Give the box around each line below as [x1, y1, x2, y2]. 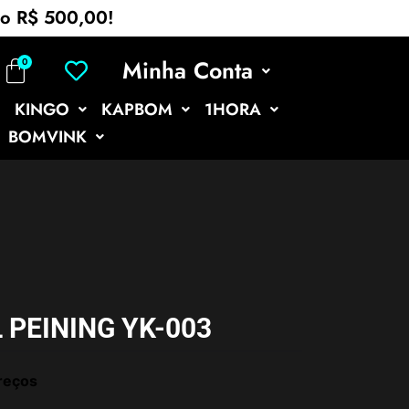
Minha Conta [121, 54, 253, 87]
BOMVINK [7, 125, 87, 149]
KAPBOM [101, 98, 173, 121]
